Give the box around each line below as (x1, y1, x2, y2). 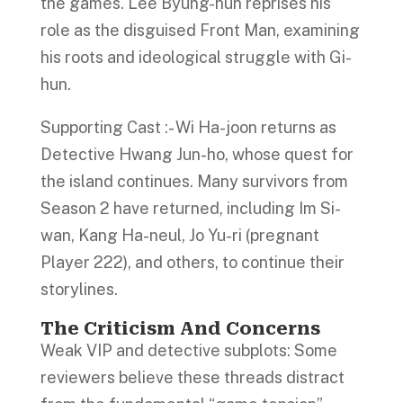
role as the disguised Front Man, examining (40, 20, 360, 40)
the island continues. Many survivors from (40, 171, 348, 191)
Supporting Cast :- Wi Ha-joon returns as (40, 117, 336, 137)
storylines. (40, 279, 121, 299)
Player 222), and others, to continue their (40, 252, 345, 272)
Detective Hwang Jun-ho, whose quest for (40, 144, 354, 164)
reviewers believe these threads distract (40, 367, 345, 387)
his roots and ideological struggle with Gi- (40, 47, 352, 67)
